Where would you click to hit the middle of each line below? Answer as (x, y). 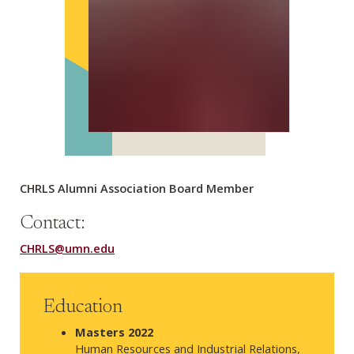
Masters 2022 (114, 331)
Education (83, 307)
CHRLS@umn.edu (67, 248)
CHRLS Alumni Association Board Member (137, 188)
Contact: (53, 224)
